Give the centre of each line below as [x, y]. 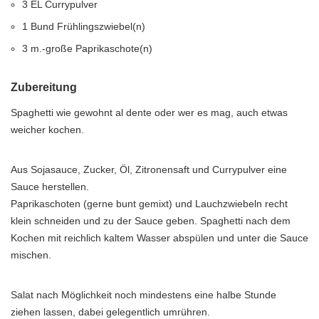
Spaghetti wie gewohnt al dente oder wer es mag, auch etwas [149, 113]
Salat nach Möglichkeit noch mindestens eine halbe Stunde [143, 295]
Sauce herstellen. [50, 187]
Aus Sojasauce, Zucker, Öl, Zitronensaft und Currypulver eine [149, 169]
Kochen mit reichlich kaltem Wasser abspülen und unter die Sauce [159, 238]
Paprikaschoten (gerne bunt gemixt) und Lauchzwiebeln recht [149, 204]
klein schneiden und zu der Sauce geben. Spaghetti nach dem [151, 221]
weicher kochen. [47, 130]
